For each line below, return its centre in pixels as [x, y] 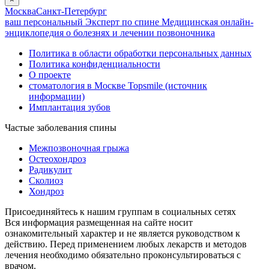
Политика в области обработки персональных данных [140, 53]
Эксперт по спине [122, 22]
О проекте [50, 74]
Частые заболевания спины [61, 127]
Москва [20, 11]
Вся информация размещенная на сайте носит [99, 222]
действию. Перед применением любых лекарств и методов [126, 244]
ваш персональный [44, 22]
